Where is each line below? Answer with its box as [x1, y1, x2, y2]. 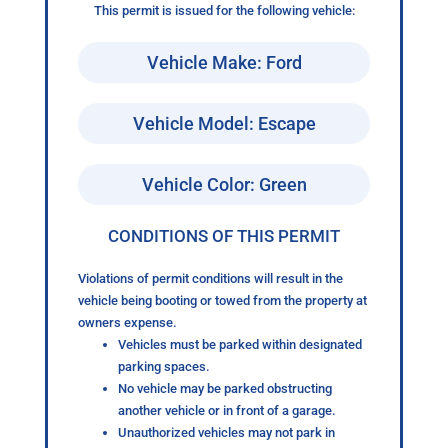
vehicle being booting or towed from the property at [77, 293, 367, 309]
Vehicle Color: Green [141, 174, 307, 196]
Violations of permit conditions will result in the [77, 271, 343, 287]
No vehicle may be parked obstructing [117, 381, 332, 397]
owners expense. [77, 315, 177, 331]
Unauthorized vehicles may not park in [117, 425, 335, 441]
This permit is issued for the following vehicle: [93, 3, 355, 19]
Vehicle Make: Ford [146, 52, 302, 74]
